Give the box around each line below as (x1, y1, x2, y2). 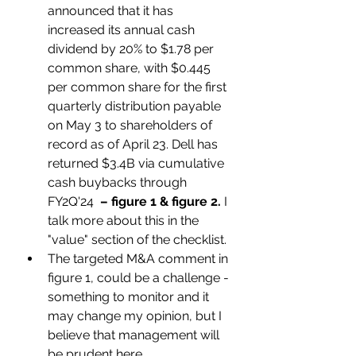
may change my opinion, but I (48, 308, 225, 323)
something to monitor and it (48, 289, 212, 304)
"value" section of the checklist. (48, 232, 230, 247)
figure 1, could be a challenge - (48, 270, 232, 285)
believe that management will (48, 327, 222, 342)
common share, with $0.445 (48, 60, 214, 75)
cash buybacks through (48, 175, 190, 190)
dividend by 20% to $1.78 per (48, 41, 217, 56)
